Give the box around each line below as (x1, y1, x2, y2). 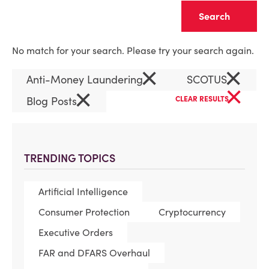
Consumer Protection (38, 206, 130, 218)
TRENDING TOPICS (24, 151, 115, 165)
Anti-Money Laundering (26, 73, 146, 86)
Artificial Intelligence (38, 186, 128, 198)
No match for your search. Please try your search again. (12, 44, 254, 56)
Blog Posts (26, 94, 80, 108)
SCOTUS (187, 73, 230, 86)
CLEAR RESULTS (175, 94, 231, 103)
